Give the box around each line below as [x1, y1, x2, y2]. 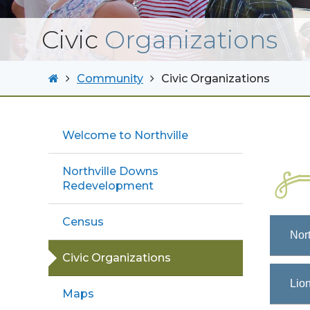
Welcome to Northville [62, 129, 188, 142]
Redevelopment [62, 179, 154, 192]
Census [62, 215, 104, 228]
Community [77, 71, 143, 85]
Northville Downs [62, 165, 158, 178]
